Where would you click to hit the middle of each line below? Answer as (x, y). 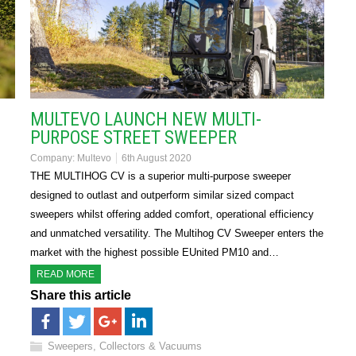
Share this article (81, 296)
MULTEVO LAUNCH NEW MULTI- (146, 120)
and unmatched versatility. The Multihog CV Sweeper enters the (177, 234)
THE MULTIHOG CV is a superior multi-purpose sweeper (161, 176)
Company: (54, 159)
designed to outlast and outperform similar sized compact (162, 195)
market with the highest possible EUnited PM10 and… (155, 253)
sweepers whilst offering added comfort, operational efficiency (172, 215)
